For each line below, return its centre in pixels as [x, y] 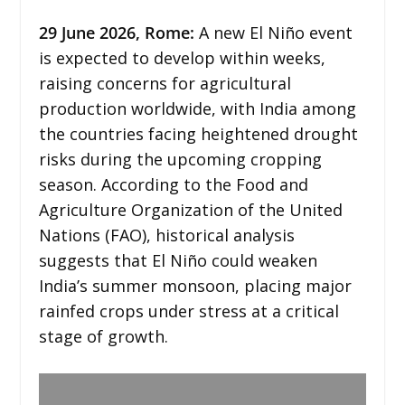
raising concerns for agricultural [165, 83]
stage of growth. [103, 336]
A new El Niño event [273, 32]
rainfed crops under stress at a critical [188, 311]
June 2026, [103, 32]
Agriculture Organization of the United [190, 209]
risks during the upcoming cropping [180, 159]
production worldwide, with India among [197, 108]
